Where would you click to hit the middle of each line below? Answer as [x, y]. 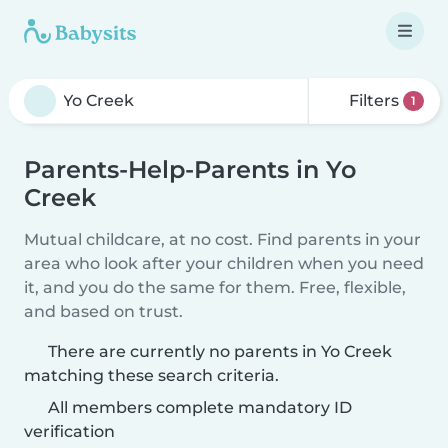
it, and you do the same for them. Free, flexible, [215, 287]
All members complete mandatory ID [198, 407]
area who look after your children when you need [224, 263]
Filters [374, 100]
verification [69, 431]
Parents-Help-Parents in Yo [190, 169]
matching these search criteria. [151, 375]
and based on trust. [103, 311]
